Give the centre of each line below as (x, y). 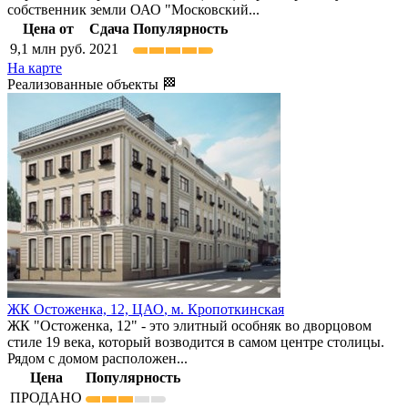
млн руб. (57, 49)
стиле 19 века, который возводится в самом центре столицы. (196, 342)
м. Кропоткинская (228, 310)
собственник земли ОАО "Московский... (133, 10)
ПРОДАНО (46, 398)
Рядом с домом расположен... (97, 359)
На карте (35, 68)
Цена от (48, 29)
